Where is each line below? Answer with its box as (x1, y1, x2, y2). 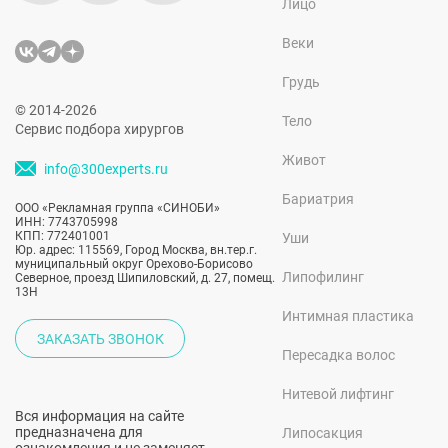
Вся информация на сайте (15, 408, 184, 424)
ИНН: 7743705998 (15, 215, 118, 229)
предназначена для (15, 424, 143, 440)
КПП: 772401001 (15, 229, 110, 243)
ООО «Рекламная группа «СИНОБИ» (15, 201, 220, 215)
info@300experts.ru (44, 161, 168, 178)
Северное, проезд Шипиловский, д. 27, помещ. (15, 271, 275, 285)
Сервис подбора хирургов (15, 121, 184, 137)
